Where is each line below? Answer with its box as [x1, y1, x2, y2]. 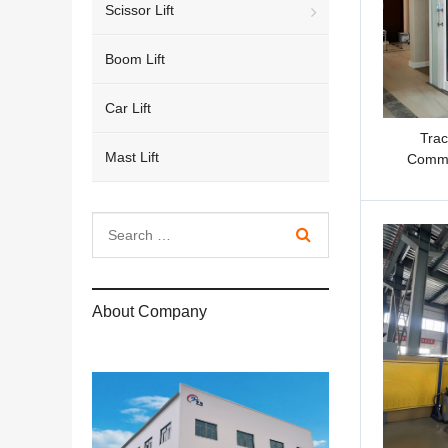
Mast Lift [105, 149, 159, 165]
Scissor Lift [105, 2, 174, 18]
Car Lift [105, 100, 151, 116]
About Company [92, 303, 207, 320]
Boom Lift [105, 51, 165, 67]
